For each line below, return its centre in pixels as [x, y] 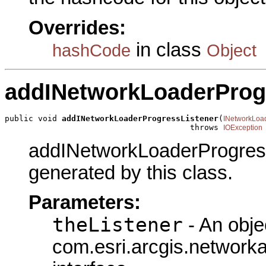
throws [114, 128]
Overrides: [77, 28]
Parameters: [85, 202]
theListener [118, 225]
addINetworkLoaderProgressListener [140, 119]
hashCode [91, 50]
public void [33, 119]
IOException [243, 128]
